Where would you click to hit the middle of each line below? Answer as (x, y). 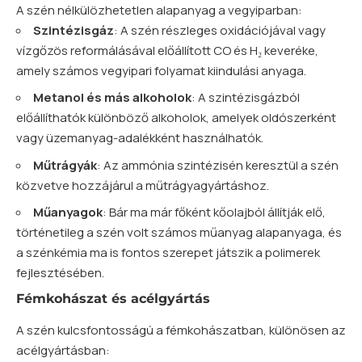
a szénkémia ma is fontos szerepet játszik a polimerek (168, 253)
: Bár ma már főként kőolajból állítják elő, (214, 213)
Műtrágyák (65, 165)
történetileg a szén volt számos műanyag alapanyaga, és (179, 233)
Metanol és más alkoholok (112, 98)
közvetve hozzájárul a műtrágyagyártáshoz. (143, 185)
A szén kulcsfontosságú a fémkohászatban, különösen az (181, 330)
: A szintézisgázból (246, 98)
